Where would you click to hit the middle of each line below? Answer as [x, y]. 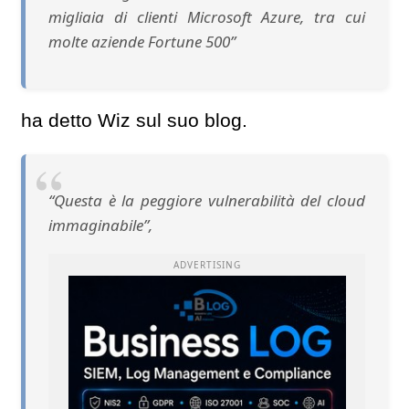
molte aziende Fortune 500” [142, 42]
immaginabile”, [100, 225]
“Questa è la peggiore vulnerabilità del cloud [207, 200]
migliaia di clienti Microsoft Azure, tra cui [207, 17]
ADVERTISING [207, 264]
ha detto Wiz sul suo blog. [134, 121]
